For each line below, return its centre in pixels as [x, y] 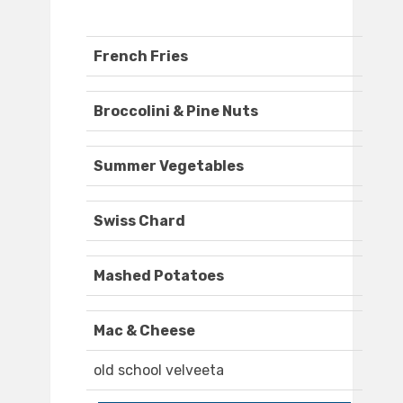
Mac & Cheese [144, 331]
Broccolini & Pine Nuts [176, 112]
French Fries [141, 57]
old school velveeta [159, 371]
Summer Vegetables [169, 166]
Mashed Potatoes [159, 276]
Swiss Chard [139, 221]
